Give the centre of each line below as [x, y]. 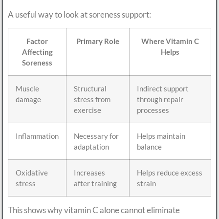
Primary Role [98, 41]
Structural [90, 88]
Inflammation [37, 136]
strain [146, 183]
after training [95, 183]
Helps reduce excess [170, 172]
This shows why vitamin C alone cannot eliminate [94, 210]
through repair [160, 99]
